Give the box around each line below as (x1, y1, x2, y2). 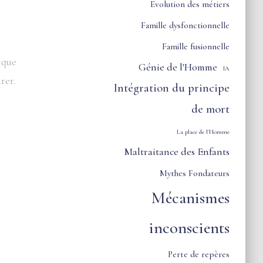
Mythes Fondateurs (160, 168, 230, 178)
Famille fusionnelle (162, 41, 230, 52)
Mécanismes (151, 188, 230, 208)
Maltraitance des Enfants (124, 146, 230, 158)
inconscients (149, 218, 230, 238)
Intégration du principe (113, 80, 230, 95)
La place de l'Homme (177, 128, 230, 136)
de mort (191, 102, 230, 116)
